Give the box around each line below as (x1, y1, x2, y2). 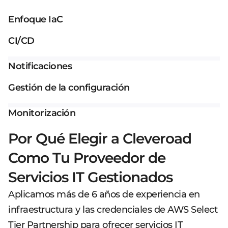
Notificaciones (8, 61, 72, 72)
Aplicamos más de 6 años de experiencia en (8, 189, 200, 200)
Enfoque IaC (8, 14, 63, 25)
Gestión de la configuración (8, 82, 130, 93)
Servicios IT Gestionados (8, 168, 173, 186)
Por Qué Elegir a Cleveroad (8, 130, 191, 147)
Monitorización (8, 107, 75, 119)
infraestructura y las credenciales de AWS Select (8, 204, 217, 215)
